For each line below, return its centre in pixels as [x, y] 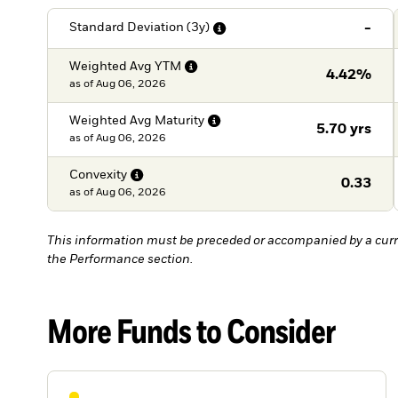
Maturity [179, 120]
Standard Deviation [126, 28]
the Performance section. [120, 260]
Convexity [98, 175]
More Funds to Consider [191, 330]
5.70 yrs [344, 129]
